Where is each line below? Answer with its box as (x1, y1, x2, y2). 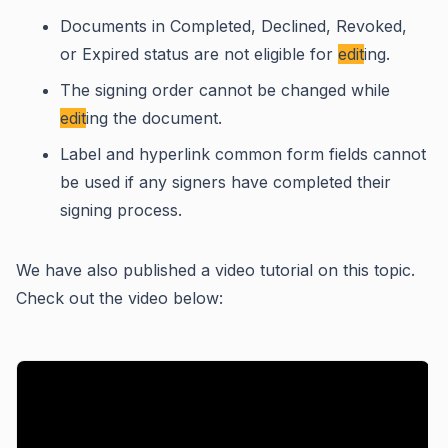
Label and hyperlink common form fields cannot (60, 143, 426, 164)
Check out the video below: (16, 287, 223, 308)
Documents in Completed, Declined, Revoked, (60, 15, 407, 36)
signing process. (60, 199, 182, 220)
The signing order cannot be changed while (60, 79, 390, 100)
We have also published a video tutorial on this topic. (16, 259, 415, 280)
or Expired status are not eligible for (60, 43, 338, 64)
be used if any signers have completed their (60, 171, 391, 192)
